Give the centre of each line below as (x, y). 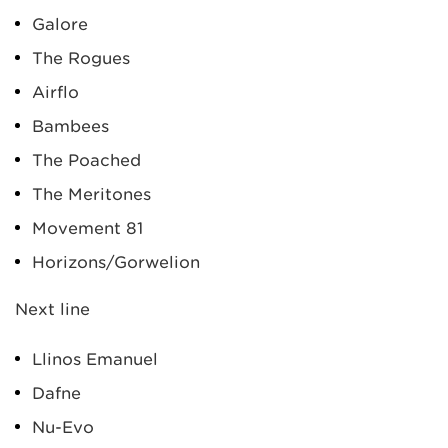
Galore (60, 24)
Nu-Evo (63, 427)
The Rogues (81, 58)
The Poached (86, 160)
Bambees (70, 126)
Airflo (55, 92)
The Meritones (91, 194)
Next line (52, 309)
